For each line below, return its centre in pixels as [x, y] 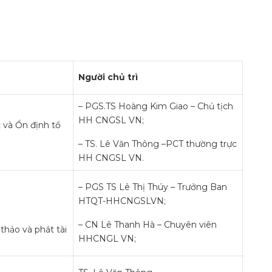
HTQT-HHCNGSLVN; [122, 201]
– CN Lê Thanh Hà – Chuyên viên [148, 225]
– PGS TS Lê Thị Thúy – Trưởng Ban [153, 187]
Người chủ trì [108, 77]
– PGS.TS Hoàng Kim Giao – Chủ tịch [156, 106]
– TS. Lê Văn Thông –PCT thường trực [158, 144]
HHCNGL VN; [107, 239]
